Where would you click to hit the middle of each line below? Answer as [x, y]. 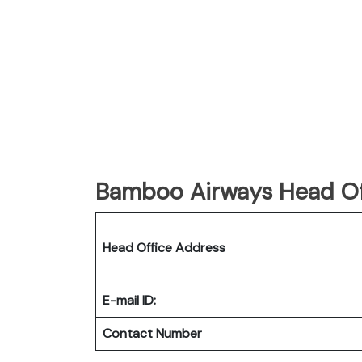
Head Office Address [164, 247]
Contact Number [152, 333]
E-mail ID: [129, 300]
